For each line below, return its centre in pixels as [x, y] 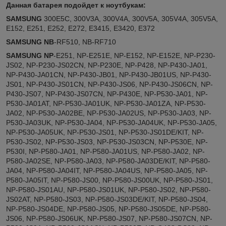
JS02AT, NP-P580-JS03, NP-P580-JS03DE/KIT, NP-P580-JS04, [107, 199]
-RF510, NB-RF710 [85, 42]
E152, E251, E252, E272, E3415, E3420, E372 [80, 28]
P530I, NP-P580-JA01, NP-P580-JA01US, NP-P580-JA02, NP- [105, 151]
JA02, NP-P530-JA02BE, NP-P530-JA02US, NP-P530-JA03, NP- [109, 113]
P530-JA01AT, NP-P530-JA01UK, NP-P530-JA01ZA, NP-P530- [106, 103]
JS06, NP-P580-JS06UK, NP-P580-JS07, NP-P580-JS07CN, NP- [109, 218]
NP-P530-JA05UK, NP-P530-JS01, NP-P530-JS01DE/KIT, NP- [105, 132]
